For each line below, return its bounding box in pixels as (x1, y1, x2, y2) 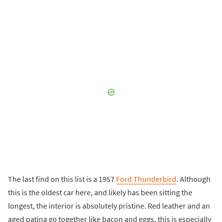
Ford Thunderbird (116, 174, 176, 184)
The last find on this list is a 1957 (8, 174, 116, 184)
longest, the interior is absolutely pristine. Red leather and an (8, 201, 210, 211)
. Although (176, 174, 211, 184)
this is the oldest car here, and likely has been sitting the (8, 187, 192, 198)
